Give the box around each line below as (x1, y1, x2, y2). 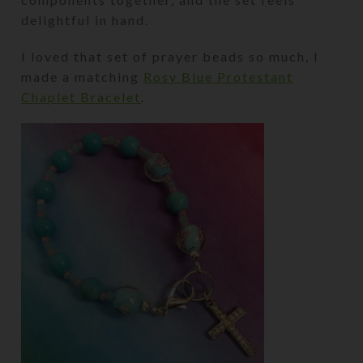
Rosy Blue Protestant (143, 68, 294, 84)
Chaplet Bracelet (21, 88, 142, 105)
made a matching (21, 68, 144, 84)
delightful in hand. (21, 11, 150, 28)
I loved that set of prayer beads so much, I (21, 48, 320, 64)
